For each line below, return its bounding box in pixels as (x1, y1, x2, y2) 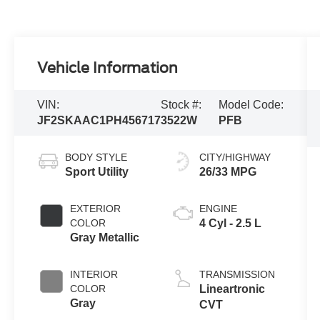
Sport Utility (65, 166, 129, 179)
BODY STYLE (65, 151, 128, 164)
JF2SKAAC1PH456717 (37, 114, 161, 127)
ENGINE (199, 203, 237, 215)
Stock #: (161, 99, 202, 111)
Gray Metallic (70, 231, 140, 244)
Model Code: (218, 99, 284, 111)
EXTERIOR (70, 203, 121, 215)
